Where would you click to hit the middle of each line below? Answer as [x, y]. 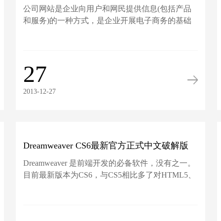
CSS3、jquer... [47, 187]
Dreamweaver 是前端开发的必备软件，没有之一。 [110, 163]
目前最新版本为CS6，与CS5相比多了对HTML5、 [110, 175]
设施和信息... [46, 32]
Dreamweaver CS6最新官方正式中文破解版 [106, 146]
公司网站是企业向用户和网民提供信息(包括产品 [108, 9]
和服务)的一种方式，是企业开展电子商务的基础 [108, 20]
